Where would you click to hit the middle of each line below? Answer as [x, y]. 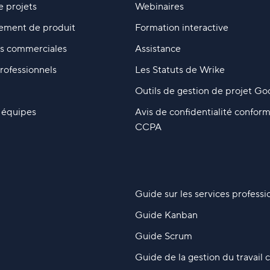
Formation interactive [181, 27]
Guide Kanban [166, 215]
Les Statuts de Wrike [180, 70]
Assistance [158, 49]
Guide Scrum [163, 236]
